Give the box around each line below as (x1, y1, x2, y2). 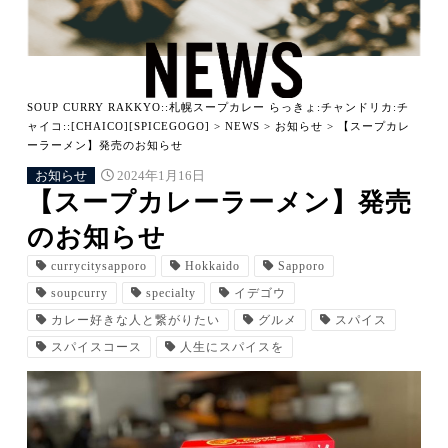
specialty (146, 285, 197, 300)
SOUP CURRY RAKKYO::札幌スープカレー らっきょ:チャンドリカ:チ (27, 100, 410, 113)
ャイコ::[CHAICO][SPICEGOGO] (27, 119, 211, 132)
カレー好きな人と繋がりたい (51, 312, 221, 327)
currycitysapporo (51, 258, 148, 273)
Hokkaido (185, 258, 241, 273)
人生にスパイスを (180, 339, 285, 354)
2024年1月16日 (116, 168, 205, 183)
